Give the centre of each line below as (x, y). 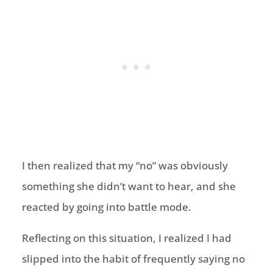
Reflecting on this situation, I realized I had (126, 238)
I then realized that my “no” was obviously (125, 166)
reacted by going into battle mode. (106, 207)
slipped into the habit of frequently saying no (133, 259)
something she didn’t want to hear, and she (129, 186)
